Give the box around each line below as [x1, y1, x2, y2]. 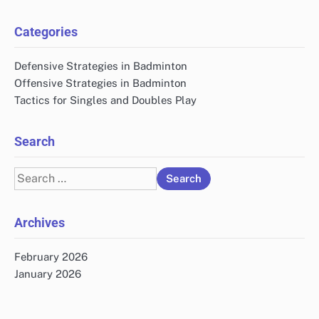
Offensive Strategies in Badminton [14, 76, 187, 89]
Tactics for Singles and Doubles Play [14, 93, 197, 106]
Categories [14, 23, 78, 39]
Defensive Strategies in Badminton [14, 59, 187, 72]
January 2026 [14, 267, 81, 280]
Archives [14, 214, 65, 230]
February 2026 [14, 250, 88, 263]
